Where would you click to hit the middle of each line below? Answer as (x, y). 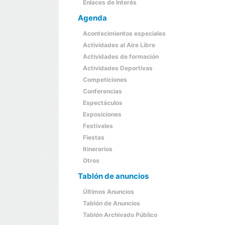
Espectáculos (103, 103)
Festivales (98, 126)
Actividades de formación (121, 57)
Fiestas (94, 137)
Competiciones (105, 80)
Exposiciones (102, 114)
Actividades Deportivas (118, 68)
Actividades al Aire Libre (119, 45)
